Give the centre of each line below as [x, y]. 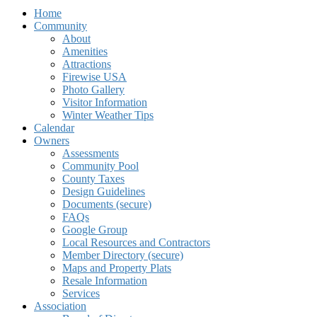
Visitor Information [105, 102]
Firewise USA [94, 76]
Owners [52, 140]
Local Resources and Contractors [136, 242]
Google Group [95, 229]
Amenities [85, 51]
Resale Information [105, 280]
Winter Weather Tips [108, 115]
